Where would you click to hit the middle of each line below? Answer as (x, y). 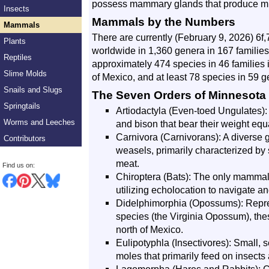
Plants (15, 41)
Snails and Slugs (33, 90)
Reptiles (18, 57)
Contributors (25, 138)
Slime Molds (25, 74)
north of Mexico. (150, 229)
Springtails (22, 106)
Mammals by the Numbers (164, 22)
